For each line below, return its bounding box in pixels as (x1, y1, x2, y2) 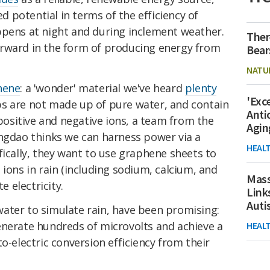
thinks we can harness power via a (28, 130, 201, 145)
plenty (184, 81, 217, 96)
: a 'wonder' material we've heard (20, 81, 185, 96)
